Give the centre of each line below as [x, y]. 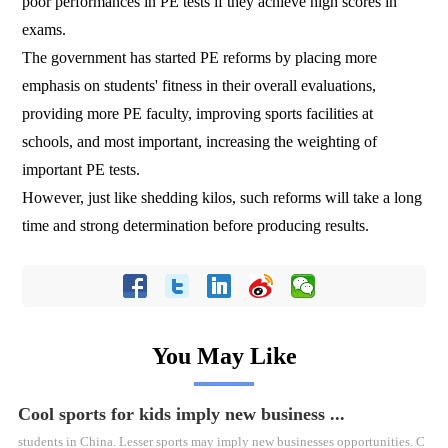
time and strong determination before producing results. [196, 226]
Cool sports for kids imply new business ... [181, 413]
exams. [44, 30]
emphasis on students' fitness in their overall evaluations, [199, 86]
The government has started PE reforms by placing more [200, 58]
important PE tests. [81, 170]
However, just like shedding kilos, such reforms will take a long [222, 198]
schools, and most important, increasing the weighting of [200, 142]
